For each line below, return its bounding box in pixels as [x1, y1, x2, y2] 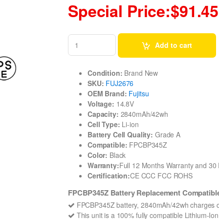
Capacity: [88, 109, 119, 119]
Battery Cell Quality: [88, 129, 153, 139]
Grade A [153, 129, 180, 139]
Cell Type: [88, 119, 120, 129]
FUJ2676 [106, 78, 134, 88]
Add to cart [171, 40, 193, 50]
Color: [88, 150, 108, 160]
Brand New [122, 67, 158, 78]
